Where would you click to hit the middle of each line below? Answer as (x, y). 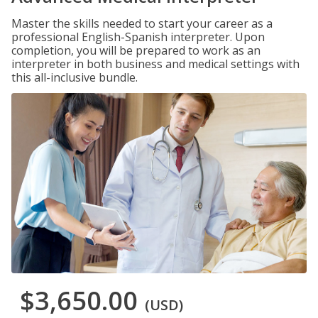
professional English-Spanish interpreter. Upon (138, 37)
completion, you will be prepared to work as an (136, 50)
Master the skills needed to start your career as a (142, 23)
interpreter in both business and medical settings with (155, 64)
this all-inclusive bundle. (75, 77)
